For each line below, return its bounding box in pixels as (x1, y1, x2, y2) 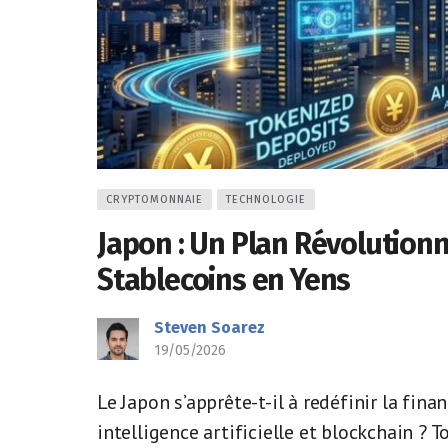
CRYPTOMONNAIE (106, 193, 203, 206)
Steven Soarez (154, 318, 265, 337)
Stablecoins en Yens (97, 262, 351, 298)
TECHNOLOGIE (226, 193, 306, 206)
